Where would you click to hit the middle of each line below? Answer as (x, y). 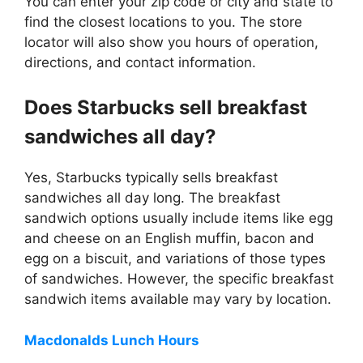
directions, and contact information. (140, 62)
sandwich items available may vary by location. (178, 299)
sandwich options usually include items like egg (179, 218)
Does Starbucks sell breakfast (166, 108)
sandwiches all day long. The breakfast (152, 198)
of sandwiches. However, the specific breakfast (179, 279)
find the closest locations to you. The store (163, 21)
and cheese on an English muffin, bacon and (169, 239)
